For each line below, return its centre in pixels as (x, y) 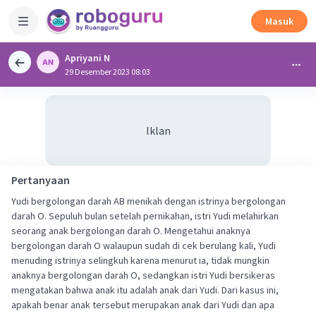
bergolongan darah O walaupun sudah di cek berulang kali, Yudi (144, 245)
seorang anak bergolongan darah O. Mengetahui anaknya (131, 231)
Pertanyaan (41, 180)
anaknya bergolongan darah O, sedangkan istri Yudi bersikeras (143, 275)
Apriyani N (87, 58)
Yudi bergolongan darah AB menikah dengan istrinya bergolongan (148, 201)
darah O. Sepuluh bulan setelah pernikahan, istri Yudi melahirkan (145, 216)
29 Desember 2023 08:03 (108, 72)
